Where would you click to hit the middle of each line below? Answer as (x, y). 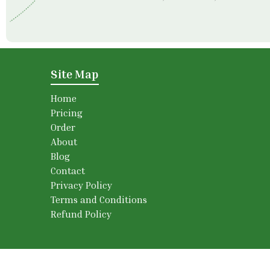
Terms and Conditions (99, 199)
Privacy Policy (81, 185)
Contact (68, 171)
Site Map (75, 74)
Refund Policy (81, 214)
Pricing (67, 113)
